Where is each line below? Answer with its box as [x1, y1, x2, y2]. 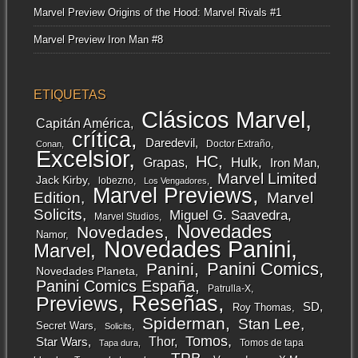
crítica [71, 126, 131, 152]
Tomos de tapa [239, 336, 304, 348]
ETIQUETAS [33, 87, 106, 101]
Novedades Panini [103, 236, 291, 262]
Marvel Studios [93, 210, 159, 221]
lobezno [97, 174, 133, 186]
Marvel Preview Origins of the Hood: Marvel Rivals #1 [33, 6, 281, 18]
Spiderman [141, 313, 225, 332]
